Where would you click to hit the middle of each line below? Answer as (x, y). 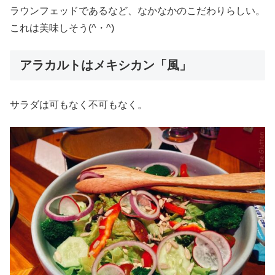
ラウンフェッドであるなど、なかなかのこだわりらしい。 (137, 11)
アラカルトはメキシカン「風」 (106, 65)
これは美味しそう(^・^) (62, 28)
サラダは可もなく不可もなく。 (79, 104)
